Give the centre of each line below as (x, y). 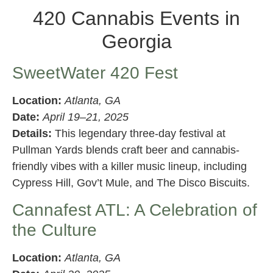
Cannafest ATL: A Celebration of (135, 210)
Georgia (136, 41)
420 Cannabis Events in (136, 18)
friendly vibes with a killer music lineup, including (129, 166)
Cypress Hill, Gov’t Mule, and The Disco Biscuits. (131, 183)
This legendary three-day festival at (139, 133)
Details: (32, 133)
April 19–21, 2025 (86, 117)
